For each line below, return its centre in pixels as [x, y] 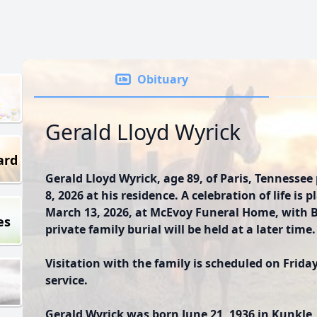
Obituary [163, 79]
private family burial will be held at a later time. [180, 229]
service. [67, 280]
